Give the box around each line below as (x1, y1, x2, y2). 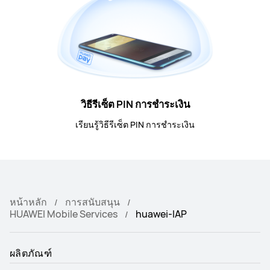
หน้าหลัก (10, 195, 47, 209)
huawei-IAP (136, 207, 187, 221)
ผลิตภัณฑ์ (10, 246, 52, 260)
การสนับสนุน (65, 195, 120, 209)
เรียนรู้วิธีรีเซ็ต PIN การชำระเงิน (75, 119, 195, 131)
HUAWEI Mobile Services (10, 207, 118, 221)
